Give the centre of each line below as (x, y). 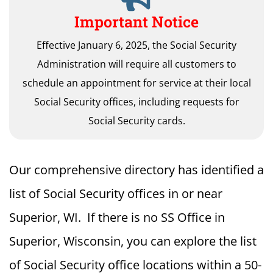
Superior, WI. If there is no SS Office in (117, 217)
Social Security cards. (136, 121)
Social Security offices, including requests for (136, 102)
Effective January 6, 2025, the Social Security (136, 45)
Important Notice (136, 22)
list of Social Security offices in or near (116, 193)
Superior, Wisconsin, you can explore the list (133, 241)
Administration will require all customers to (136, 64)
